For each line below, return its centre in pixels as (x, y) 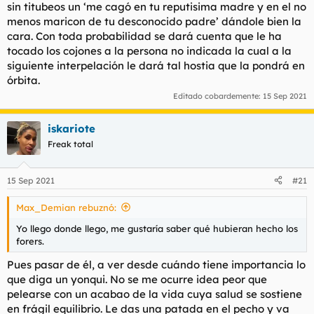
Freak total (70, 144)
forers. (30, 241)
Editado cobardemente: (218, 96)
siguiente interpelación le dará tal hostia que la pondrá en (156, 65)
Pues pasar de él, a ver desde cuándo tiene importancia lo (156, 265)
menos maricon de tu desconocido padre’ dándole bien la (154, 21)
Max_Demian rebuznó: (66, 207)
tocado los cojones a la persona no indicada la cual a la (149, 50)
